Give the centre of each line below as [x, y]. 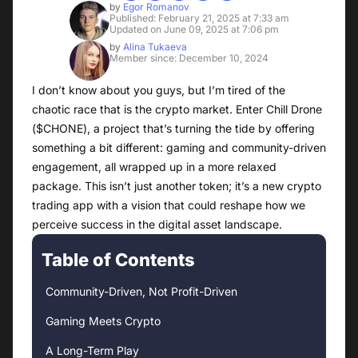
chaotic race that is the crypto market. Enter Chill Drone [177, 109]
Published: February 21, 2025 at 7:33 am [199, 18]
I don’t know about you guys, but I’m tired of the [159, 90]
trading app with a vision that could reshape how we [169, 205]
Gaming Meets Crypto [103, 321]
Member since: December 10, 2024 [189, 58]
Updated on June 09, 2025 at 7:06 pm [194, 30]
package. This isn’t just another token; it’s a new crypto [177, 186]
